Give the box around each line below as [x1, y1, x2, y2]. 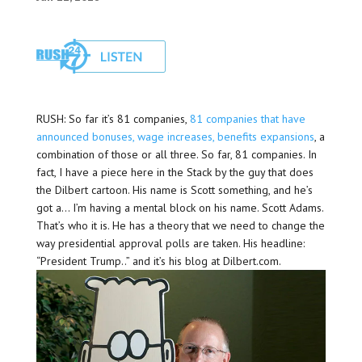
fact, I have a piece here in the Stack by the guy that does [36, 165, 314, 180]
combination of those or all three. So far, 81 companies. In [36, 147, 317, 162]
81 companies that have [189, 112, 305, 127]
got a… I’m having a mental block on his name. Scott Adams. [36, 200, 323, 216]
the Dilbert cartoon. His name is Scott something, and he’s [36, 183, 313, 198]
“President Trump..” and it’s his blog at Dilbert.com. [36, 254, 281, 269]
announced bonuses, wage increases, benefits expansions [36, 129, 314, 145]
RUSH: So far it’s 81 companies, [36, 112, 190, 127]
